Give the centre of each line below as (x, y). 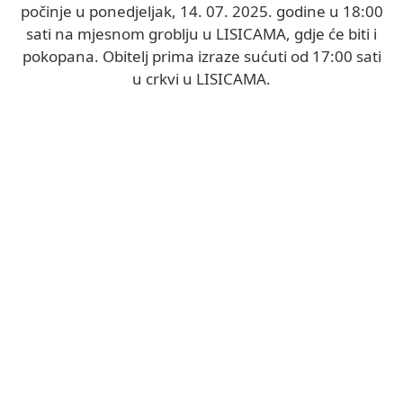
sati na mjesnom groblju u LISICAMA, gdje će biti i (201, 33)
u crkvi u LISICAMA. (201, 78)
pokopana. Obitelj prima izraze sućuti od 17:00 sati (201, 56)
